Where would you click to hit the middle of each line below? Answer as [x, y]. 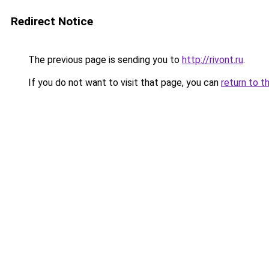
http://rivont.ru [213, 60]
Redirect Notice [52, 21]
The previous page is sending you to [104, 60]
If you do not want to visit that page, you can [123, 83]
